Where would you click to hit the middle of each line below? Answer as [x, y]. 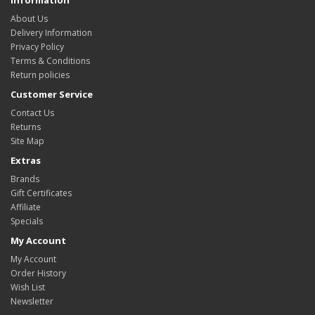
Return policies [40, 75]
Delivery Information [51, 32]
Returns [26, 127]
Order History [38, 273]
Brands [25, 179]
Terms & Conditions [50, 60]
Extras [26, 160]
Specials [27, 221]
